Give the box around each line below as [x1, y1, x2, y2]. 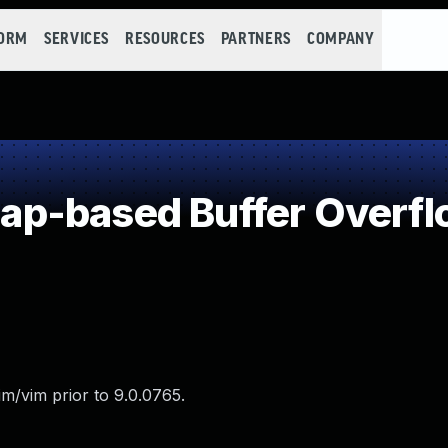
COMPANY [306, 31, 375, 48]
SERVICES [43, 31, 110, 48]
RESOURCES [125, 31, 205, 48]
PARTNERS [220, 31, 291, 48]
